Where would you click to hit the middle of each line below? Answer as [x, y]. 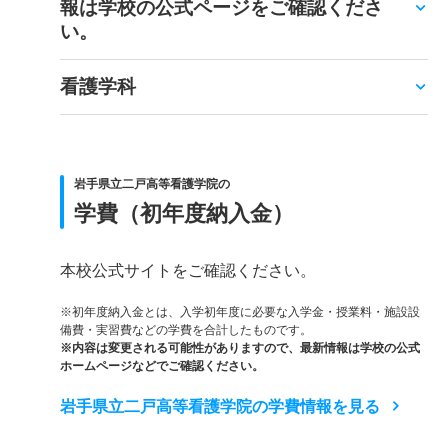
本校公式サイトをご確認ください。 [188, 270]
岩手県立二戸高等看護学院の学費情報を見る [220, 406]
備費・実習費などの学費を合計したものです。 [186, 329]
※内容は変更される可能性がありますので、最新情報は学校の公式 [240, 347]
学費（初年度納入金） [184, 213]
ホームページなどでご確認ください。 [162, 365]
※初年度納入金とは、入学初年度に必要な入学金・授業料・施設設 [240, 311]
